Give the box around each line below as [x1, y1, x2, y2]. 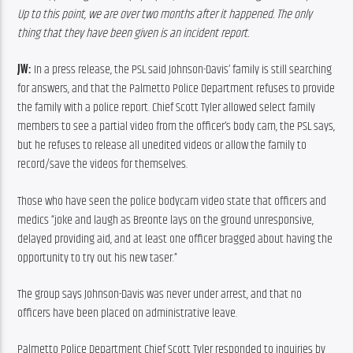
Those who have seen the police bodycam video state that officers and [17, 191, 327, 211]
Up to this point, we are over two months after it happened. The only [17, 4, 313, 24]
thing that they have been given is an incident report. [17, 23, 250, 43]
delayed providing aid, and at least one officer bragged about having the [17, 229, 333, 249]
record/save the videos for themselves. [17, 154, 188, 175]
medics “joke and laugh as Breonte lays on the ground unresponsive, [17, 210, 314, 230]
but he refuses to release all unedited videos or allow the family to [17, 136, 307, 156]
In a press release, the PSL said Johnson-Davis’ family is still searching [32, 60, 333, 80]
